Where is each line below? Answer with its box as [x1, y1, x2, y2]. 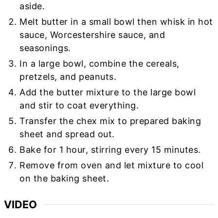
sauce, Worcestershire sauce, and [19, 30, 165, 40]
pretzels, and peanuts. [19, 72, 117, 82]
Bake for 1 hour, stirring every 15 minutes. [19, 145, 201, 155]
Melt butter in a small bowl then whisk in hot [19, 17, 213, 27]
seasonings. [19, 43, 71, 54]
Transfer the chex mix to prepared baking [19, 116, 201, 127]
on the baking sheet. [19, 173, 109, 184]
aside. [19, 1, 45, 12]
